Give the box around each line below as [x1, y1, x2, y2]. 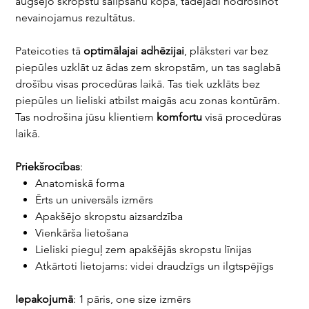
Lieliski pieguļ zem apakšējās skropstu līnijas [35, 243, 252, 257]
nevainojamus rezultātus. [15, 11, 139, 25]
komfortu [157, 110, 203, 124]
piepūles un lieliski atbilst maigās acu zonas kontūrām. [15, 94, 281, 108]
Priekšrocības [15, 160, 81, 174]
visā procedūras [202, 110, 282, 124]
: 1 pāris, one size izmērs [73, 292, 192, 306]
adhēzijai [141, 44, 185, 58]
